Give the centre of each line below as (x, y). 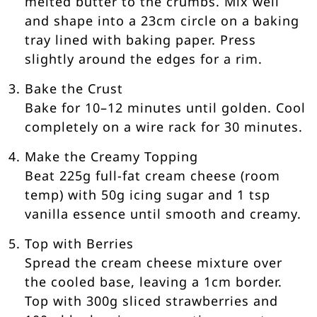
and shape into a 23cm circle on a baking (162, 21)
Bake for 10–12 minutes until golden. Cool (165, 108)
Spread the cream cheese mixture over (154, 263)
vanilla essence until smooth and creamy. (163, 214)
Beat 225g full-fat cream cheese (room (152, 176)
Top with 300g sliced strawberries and (151, 301)
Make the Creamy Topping (111, 157)
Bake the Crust (74, 89)
